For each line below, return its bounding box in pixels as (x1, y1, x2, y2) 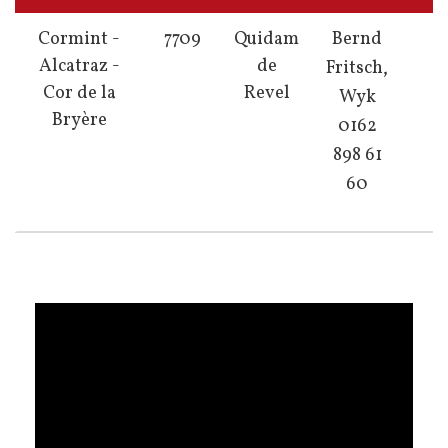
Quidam (234, 27, 299, 52)
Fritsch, (326, 56, 388, 81)
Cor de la (42, 81, 116, 106)
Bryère (51, 108, 107, 133)
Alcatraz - (38, 54, 120, 79)
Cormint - (38, 27, 120, 52)
